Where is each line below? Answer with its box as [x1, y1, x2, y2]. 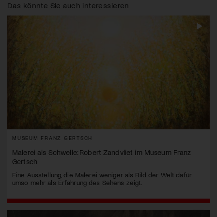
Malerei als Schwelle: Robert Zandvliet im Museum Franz [12, 148, 191, 157]
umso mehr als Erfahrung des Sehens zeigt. [12, 178, 142, 187]
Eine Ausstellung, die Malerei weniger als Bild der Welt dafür [12, 170, 192, 179]
